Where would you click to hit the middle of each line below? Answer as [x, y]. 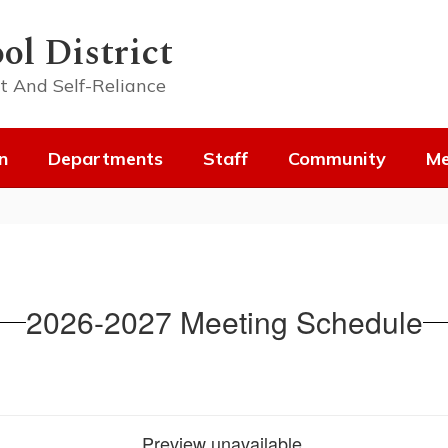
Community [336, 158]
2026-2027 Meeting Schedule [224, 321]
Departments [105, 158]
